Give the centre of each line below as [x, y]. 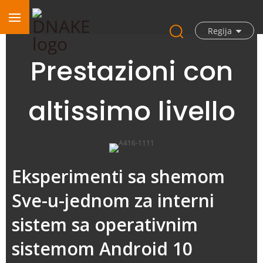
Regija [220, 31]
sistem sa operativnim [105, 225]
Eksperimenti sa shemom [118, 176]
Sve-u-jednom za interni [113, 200]
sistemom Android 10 [102, 249]
